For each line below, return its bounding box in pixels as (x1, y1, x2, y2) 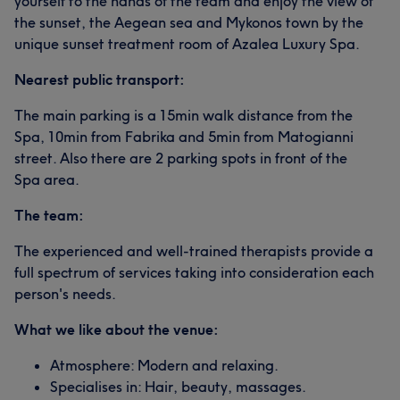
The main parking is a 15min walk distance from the (14, 106, 353, 124)
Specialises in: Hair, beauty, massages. (50, 378, 306, 396)
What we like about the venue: (14, 321, 219, 338)
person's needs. (14, 285, 116, 303)
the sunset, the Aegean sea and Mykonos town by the (14, 13, 363, 31)
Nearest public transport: (14, 71, 185, 88)
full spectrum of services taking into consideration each (14, 263, 374, 281)
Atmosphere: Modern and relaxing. (50, 356, 279, 374)
